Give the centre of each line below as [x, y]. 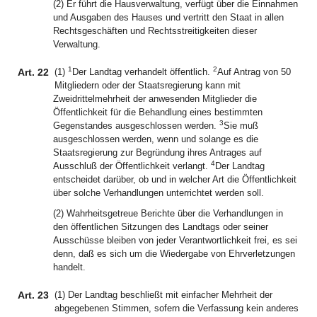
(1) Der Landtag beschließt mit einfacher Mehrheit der [163, 295]
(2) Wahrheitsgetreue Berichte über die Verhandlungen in [168, 213]
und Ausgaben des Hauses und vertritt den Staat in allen [168, 17]
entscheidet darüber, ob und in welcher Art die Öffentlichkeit [175, 179]
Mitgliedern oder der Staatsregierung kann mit [148, 85]
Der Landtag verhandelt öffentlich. [143, 72]
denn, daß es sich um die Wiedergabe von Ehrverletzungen [174, 254]
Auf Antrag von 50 [254, 72]
